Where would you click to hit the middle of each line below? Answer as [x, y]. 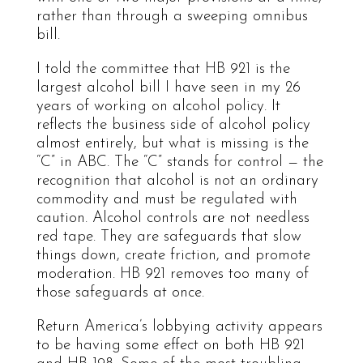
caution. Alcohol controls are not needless [173, 218]
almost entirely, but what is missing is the [172, 143]
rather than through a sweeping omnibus [172, 16]
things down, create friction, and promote [173, 255]
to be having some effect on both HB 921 [170, 345]
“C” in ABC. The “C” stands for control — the [179, 162]
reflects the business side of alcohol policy [173, 125]
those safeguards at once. [120, 293]
